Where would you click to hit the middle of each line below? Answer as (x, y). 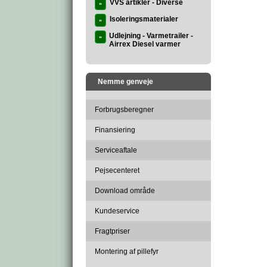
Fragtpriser (112, 231)
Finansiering (115, 130)
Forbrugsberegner (124, 110)
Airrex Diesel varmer (145, 44)
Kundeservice (117, 211)
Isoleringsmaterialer (144, 19)
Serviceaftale (116, 150)
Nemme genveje (125, 82)
